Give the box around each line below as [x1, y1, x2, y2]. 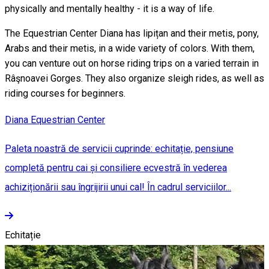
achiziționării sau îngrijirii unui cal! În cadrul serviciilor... [5, 181, 231, 193]
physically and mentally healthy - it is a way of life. [5, 2, 214, 14]
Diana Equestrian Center [5, 113, 105, 125]
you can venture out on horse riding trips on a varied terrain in [5, 57, 259, 69]
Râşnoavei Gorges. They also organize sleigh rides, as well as [5, 72, 264, 84]
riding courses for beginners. [5, 87, 125, 99]
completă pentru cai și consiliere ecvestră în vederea [5, 162, 227, 174]
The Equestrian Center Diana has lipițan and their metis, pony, [5, 27, 259, 39]
